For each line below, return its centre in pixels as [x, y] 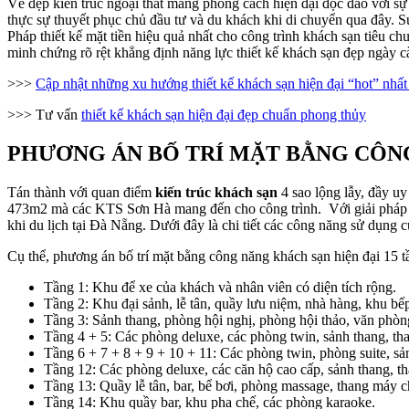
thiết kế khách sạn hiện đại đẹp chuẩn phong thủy [224, 114]
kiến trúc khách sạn [216, 192]
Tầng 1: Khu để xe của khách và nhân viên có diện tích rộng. [220, 287]
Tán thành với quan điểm [81, 192]
